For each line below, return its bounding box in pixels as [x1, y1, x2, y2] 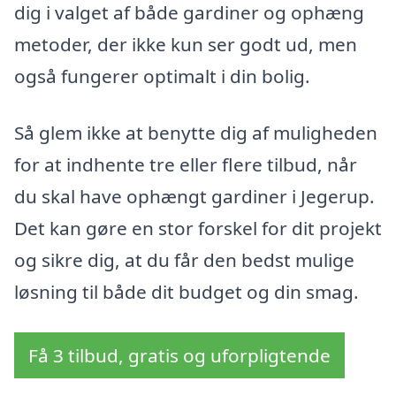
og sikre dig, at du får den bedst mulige [14, 247, 354, 272]
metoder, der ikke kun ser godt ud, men [14, 32, 357, 57]
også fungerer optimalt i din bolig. [14, 64, 310, 89]
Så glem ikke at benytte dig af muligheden [14, 119, 377, 145]
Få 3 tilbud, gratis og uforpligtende [28, 342, 331, 368]
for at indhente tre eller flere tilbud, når [14, 151, 357, 177]
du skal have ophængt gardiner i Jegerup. [14, 183, 375, 209]
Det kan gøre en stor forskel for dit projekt [14, 215, 382, 240]
